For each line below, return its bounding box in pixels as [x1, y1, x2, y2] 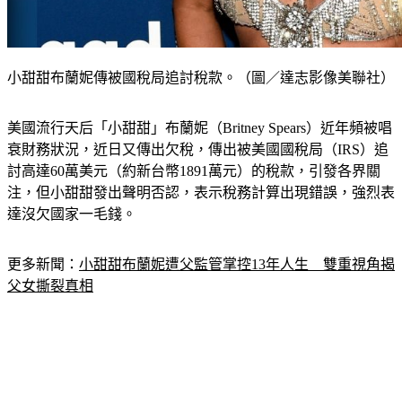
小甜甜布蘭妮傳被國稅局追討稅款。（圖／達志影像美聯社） [7, 70, 395, 86]
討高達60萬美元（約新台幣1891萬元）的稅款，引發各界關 [7, 163, 380, 179]
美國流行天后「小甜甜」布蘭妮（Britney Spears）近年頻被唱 [7, 120, 392, 136]
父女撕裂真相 [7, 278, 93, 294]
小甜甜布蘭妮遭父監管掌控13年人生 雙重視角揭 [79, 257, 395, 273]
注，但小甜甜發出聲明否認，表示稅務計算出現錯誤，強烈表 [7, 185, 395, 201]
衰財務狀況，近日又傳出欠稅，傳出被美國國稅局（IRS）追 [7, 142, 389, 158]
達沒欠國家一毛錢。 [7, 206, 136, 223]
